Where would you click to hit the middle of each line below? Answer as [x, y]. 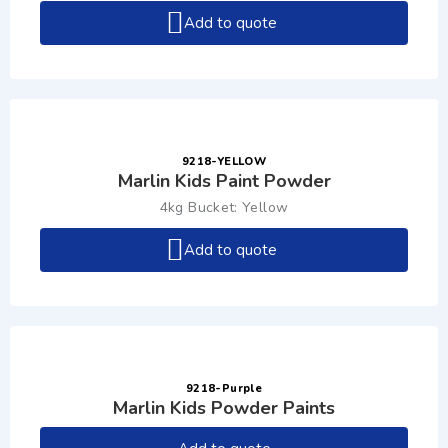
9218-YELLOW [224, 161]
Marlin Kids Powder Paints [224, 408]
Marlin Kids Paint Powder [224, 181]
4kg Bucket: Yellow [224, 207]
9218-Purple [224, 388]
